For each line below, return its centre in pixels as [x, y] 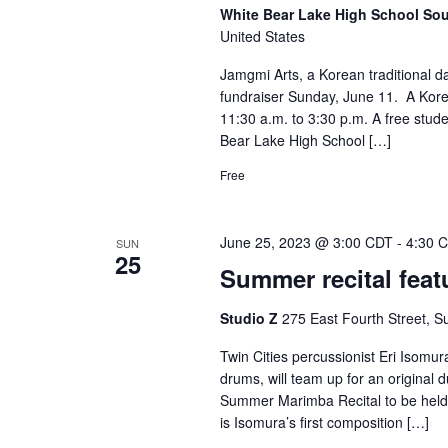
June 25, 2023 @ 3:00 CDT [306, 242]
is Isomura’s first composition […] [324, 422]
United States [262, 36]
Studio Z [250, 318]
